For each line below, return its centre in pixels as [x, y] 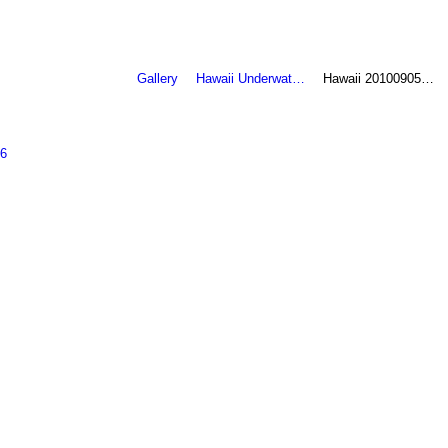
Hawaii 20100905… [378, 78]
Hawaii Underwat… [250, 78]
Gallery [157, 78]
